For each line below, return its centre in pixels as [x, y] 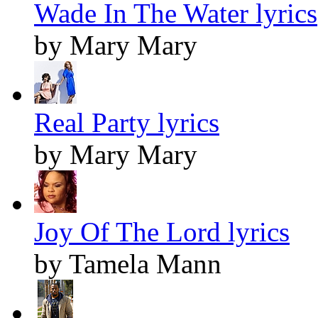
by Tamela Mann [128, 264]
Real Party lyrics [127, 123]
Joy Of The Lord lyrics [162, 232]
